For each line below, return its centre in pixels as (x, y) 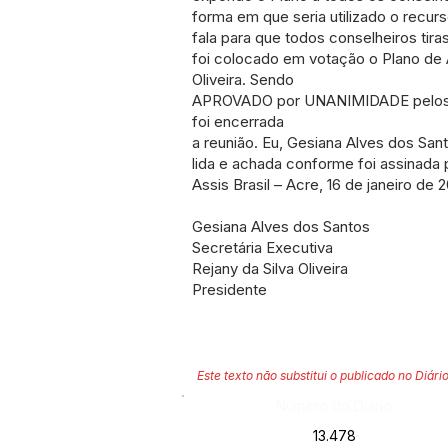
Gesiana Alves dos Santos (281, 226)
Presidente (229, 289)
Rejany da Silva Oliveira (270, 268)
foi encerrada (238, 121)
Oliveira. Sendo (243, 79)
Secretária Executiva (262, 247)
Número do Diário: (335, 405)
